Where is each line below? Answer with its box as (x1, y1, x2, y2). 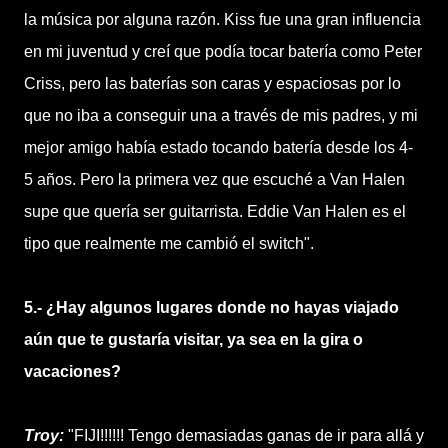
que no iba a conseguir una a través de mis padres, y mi (24, 107, 418, 124)
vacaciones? (24, 363, 121, 380)
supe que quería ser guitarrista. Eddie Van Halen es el (24, 203, 406, 220)
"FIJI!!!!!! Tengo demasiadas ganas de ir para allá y (64, 427, 424, 444)
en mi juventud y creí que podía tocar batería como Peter (24, 43, 422, 60)
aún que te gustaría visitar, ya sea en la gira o (24, 331, 363, 348)
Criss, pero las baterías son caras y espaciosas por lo (24, 75, 401, 92)
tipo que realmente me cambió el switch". (24, 235, 314, 252)
